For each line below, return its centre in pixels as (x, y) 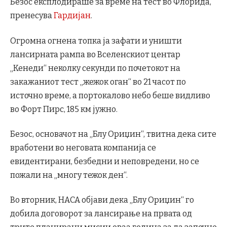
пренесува (32, 16)
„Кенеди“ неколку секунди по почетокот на (95, 68)
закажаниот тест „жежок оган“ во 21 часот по (98, 82)
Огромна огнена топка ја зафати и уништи (96, 41)
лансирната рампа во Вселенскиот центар (95, 54)
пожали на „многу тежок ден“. (69, 175)
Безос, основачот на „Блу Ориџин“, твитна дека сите (113, 134)
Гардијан (72, 16)
